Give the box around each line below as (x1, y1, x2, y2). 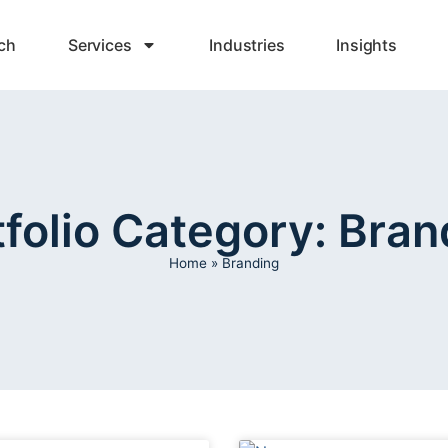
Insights (336, 35, 397, 55)
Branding (222, 254, 279, 271)
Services (67, 35, 132, 55)
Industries (209, 35, 285, 55)
